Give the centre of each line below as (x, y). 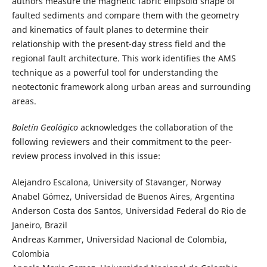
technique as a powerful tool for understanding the (115, 72)
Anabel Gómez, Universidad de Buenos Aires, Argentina (123, 196)
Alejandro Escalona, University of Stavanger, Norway (116, 182)
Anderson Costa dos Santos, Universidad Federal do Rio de (129, 210)
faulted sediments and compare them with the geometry (125, 15)
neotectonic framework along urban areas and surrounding (131, 86)
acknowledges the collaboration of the (155, 127)
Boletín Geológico (45, 127)
